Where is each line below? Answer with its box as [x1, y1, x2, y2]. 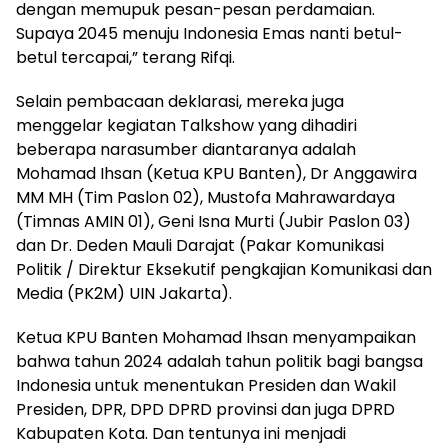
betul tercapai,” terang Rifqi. [16, 46, 235, 70]
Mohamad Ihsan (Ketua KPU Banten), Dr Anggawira [16, 162, 417, 186]
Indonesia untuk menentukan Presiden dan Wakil [16, 374, 396, 398]
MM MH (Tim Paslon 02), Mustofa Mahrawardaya [16, 186, 395, 210]
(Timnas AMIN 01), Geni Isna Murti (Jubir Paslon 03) [16, 210, 411, 234]
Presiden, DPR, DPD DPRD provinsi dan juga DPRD [16, 398, 395, 422]
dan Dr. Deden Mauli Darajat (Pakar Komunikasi [16, 234, 384, 258]
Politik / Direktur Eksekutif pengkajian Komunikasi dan [16, 258, 432, 282]
